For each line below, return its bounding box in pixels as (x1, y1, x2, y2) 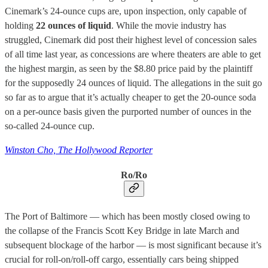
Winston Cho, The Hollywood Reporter (5, 144, 153, 155)
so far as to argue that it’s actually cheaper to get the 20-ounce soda (5, 92, 256, 102)
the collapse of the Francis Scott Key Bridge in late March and (5, 226, 239, 236)
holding (5, 20, 36, 31)
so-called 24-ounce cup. (5, 120, 95, 131)
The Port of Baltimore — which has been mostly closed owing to (5, 211, 250, 222)
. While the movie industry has (111, 20, 226, 31)
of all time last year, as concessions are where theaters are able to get (5, 48, 261, 59)
